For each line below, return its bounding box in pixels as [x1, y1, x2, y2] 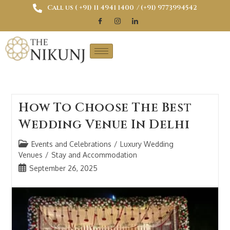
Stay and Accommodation [51, 150, 137, 159]
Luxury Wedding [120, 139, 174, 148]
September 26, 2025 [29, 163, 98, 172]
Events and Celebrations [31, 139, 111, 148]
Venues [18, 150, 43, 159]
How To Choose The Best [18, 99, 192, 116]
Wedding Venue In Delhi [18, 116, 190, 133]
